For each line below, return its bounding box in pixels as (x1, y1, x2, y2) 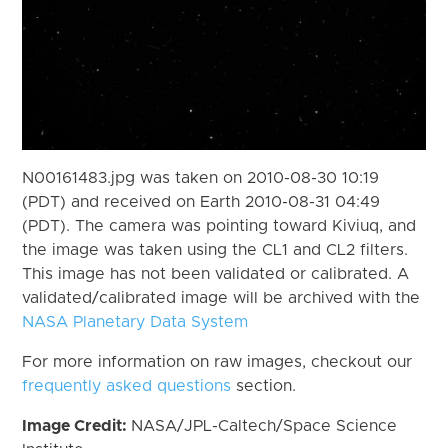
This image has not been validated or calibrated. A (22, 265, 410, 282)
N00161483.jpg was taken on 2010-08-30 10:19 (22, 169, 380, 186)
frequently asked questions (22, 377, 232, 394)
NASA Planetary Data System (22, 313, 249, 330)
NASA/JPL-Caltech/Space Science (131, 417, 398, 434)
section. (231, 377, 297, 394)
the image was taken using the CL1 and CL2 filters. (22, 241, 409, 258)
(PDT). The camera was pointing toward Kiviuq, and (22, 217, 417, 234)
